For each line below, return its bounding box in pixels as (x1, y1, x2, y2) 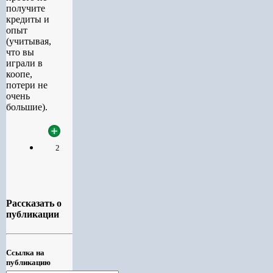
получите (6, 2, 45, 13)
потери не (6, 79, 48, 90)
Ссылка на (6, 247, 44, 257)
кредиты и (6, 13, 49, 24)
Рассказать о (6, 198, 62, 209)
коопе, (6, 68, 32, 79)
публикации (6, 209, 59, 220)
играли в (6, 57, 43, 68)
